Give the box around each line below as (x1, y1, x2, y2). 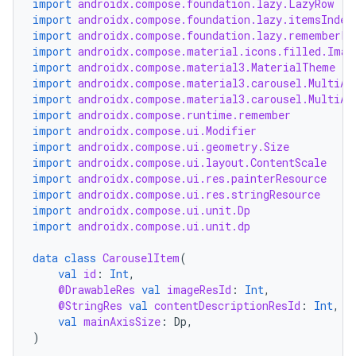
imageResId (167, 282, 231, 297)
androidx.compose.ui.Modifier (78, 123, 257, 138)
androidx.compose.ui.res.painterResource (78, 171, 327, 186)
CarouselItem (103, 250, 180, 265)
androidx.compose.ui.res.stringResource (78, 187, 320, 202)
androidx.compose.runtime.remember (78, 107, 291, 122)
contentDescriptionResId (154, 298, 300, 313)
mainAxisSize (83, 314, 161, 329)
